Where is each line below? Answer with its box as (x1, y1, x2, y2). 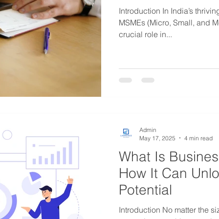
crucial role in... (119, 29, 172, 39)
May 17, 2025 (139, 134, 175, 142)
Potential (119, 181, 172, 198)
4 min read (184, 134, 213, 142)
